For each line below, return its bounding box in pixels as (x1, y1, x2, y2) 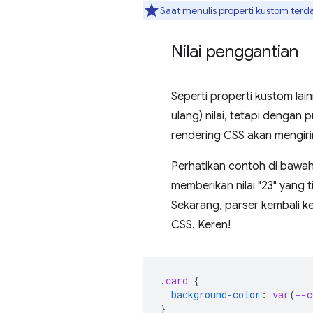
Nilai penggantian (171, 41, 298, 62)
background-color (171, 287, 261, 301)
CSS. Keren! (171, 217, 231, 232)
